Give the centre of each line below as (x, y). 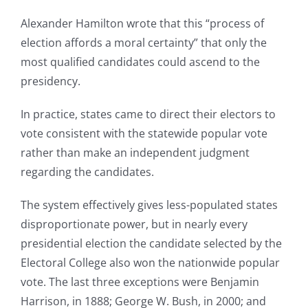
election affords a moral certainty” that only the (144, 43)
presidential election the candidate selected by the (151, 244)
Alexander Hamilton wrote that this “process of (142, 24)
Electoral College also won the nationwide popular (150, 263)
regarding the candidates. (87, 172)
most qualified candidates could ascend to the (140, 62)
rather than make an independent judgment (135, 153)
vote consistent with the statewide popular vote (144, 134)
